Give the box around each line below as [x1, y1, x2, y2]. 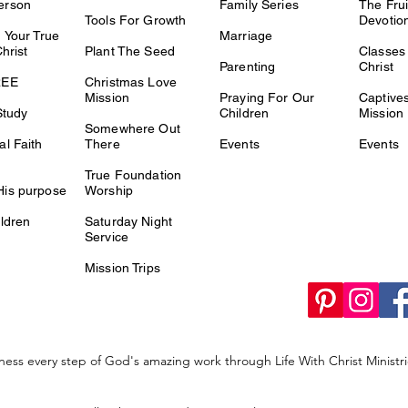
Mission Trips [85, 260, 160, 275]
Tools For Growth [85, 13, 187, 27]
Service [85, 229, 128, 244]
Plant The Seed [85, 44, 175, 58]
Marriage [219, 28, 273, 43]
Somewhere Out [85, 121, 180, 136]
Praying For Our [219, 90, 315, 105]
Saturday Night [85, 214, 172, 229]
